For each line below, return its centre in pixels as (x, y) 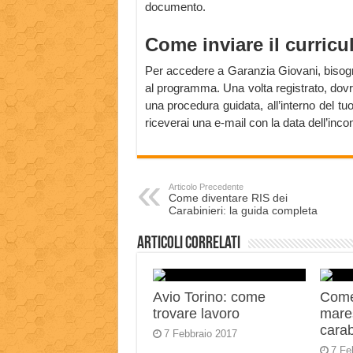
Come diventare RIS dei (228, 198)
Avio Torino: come (209, 297)
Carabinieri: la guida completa (243, 211)
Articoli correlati (188, 244)
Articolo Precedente (206, 187)
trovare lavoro (196, 314)
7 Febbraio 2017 (200, 334)
